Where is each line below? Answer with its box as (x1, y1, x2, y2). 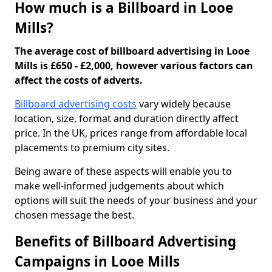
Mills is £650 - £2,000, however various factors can (15, 59, 253, 72)
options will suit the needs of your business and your (15, 194, 257, 207)
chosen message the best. (15, 208, 134, 222)
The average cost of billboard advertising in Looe (15, 44, 250, 58)
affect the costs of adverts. (15, 73, 143, 87)
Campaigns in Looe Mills (15, 252, 180, 271)
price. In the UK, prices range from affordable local (15, 126, 247, 140)
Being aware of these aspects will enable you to (15, 165, 232, 178)
